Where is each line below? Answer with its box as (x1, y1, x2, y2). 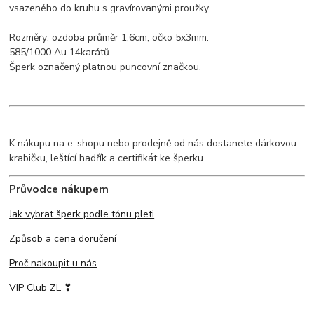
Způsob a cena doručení (9, 232, 117, 246)
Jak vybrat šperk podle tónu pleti (9, 207, 155, 221)
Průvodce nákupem (9, 182, 109, 197)
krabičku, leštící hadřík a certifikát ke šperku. (9, 151, 206, 165)
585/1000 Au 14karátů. (9, 46, 112, 60)
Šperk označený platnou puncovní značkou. (9, 60, 202, 74)
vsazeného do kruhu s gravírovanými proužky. (9, 1, 211, 15)
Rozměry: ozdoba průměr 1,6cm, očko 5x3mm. (9, 31, 210, 45)
